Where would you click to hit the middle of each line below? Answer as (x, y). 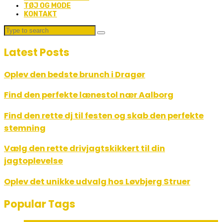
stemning (25, 128)
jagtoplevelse (33, 161)
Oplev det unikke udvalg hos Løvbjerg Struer (97, 181)
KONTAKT (40, 14)
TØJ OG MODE (47, 6)
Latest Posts (37, 52)
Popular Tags (40, 204)
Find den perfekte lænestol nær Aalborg (89, 95)
